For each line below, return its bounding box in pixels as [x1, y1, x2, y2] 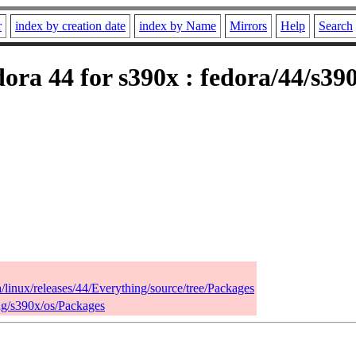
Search [319, 19, 353, 33]
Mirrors [230, 19, 267, 33]
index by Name [139, 19, 216, 33]
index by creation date [15, 19, 126, 33]
